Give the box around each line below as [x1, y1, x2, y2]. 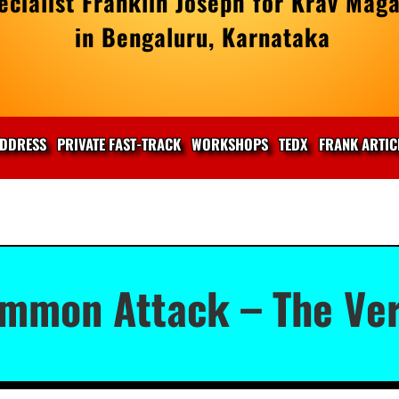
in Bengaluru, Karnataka [74, 19, 330, 55]
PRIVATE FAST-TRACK [57, 133, 181, 156]
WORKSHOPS [191, 133, 268, 156]
